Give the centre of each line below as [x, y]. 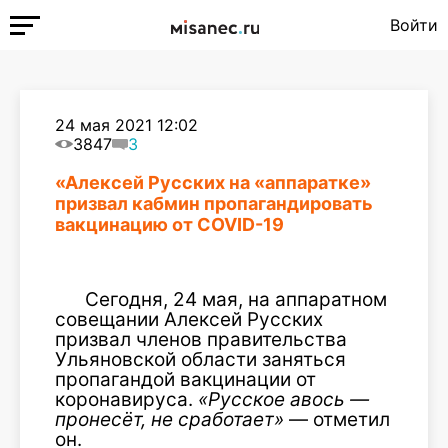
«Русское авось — [283, 399]
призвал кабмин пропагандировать [214, 203]
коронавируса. [126, 399]
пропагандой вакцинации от [185, 379]
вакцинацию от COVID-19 [169, 224]
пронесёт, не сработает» [169, 419]
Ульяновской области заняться [200, 359]
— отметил [337, 419]
